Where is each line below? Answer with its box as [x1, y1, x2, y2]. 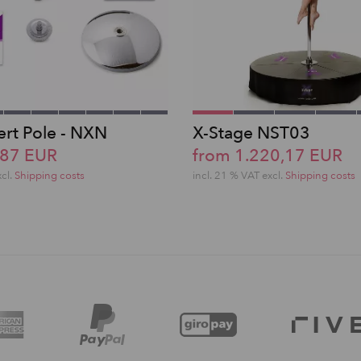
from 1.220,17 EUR [193, 143, 342, 168]
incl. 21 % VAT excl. [193, 168, 285, 183]
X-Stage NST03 [193, 121, 310, 145]
